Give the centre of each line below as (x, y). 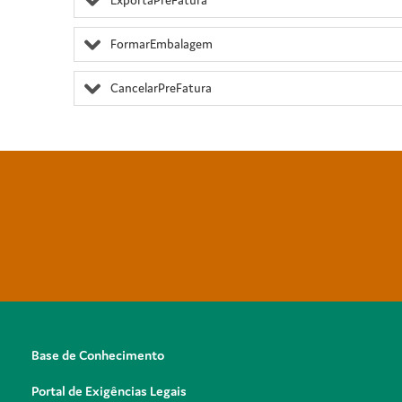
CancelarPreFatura (161, 88)
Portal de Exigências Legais (109, 391)
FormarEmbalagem (162, 44)
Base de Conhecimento (97, 355)
